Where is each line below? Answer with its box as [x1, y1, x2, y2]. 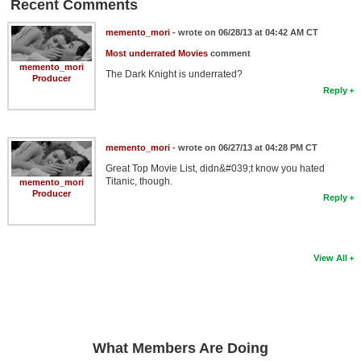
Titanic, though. [105, 176, 172, 188]
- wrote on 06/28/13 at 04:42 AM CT [169, 27, 318, 38]
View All [313, 253, 348, 263]
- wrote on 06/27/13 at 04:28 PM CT [169, 143, 317, 153]
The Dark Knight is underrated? [105, 68, 243, 81]
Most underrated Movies [105, 48, 208, 59]
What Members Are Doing [93, 340, 268, 357]
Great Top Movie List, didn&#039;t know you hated [105, 163, 325, 175]
